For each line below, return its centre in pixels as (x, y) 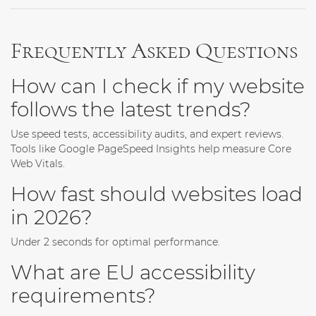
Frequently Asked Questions (154, 51)
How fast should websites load (157, 194)
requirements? (83, 296)
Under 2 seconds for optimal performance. (115, 242)
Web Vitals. (38, 164)
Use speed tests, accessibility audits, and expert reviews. (147, 134)
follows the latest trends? (131, 110)
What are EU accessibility (133, 273)
